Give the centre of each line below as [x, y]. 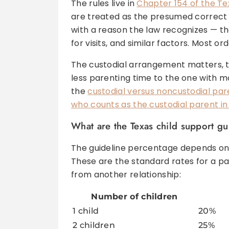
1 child [86, 211]
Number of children [134, 197]
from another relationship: [126, 175]
